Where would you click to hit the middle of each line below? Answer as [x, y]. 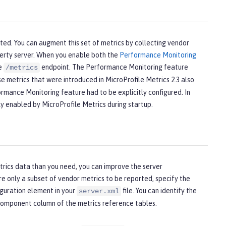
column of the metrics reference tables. [94, 204]
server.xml [99, 191]
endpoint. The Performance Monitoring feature [114, 67]
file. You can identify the [159, 191]
